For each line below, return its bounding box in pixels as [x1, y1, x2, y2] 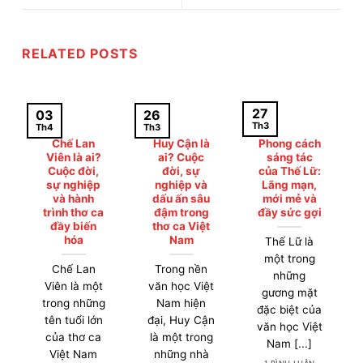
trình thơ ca [43, 205, 105, 219]
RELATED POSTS [22, 45, 138, 62]
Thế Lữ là [265, 234, 314, 248]
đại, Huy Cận [147, 313, 216, 327]
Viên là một [44, 279, 103, 293]
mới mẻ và [262, 191, 317, 205]
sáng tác [266, 150, 313, 164]
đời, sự [162, 164, 201, 177]
